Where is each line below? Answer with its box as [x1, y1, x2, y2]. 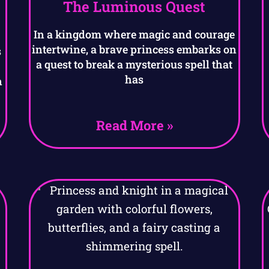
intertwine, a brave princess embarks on [32, 42, 237, 57]
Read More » [95, 116, 173, 134]
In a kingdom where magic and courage [34, 27, 235, 42]
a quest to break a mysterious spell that [36, 57, 233, 72]
